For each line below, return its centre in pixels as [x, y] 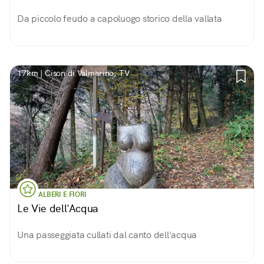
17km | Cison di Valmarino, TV [73, 73]
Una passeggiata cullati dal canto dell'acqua [107, 235]
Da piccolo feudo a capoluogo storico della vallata [120, 19]
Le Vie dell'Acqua [58, 208]
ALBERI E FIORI [62, 194]
